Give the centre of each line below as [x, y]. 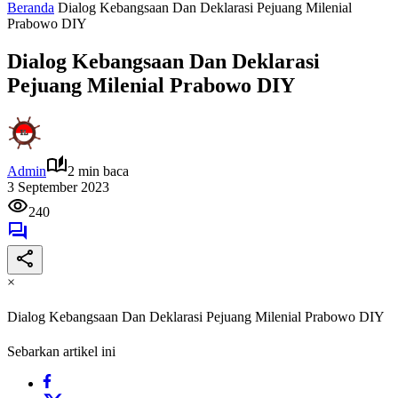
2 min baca [98, 171]
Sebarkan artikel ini [61, 352]
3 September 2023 [58, 187]
